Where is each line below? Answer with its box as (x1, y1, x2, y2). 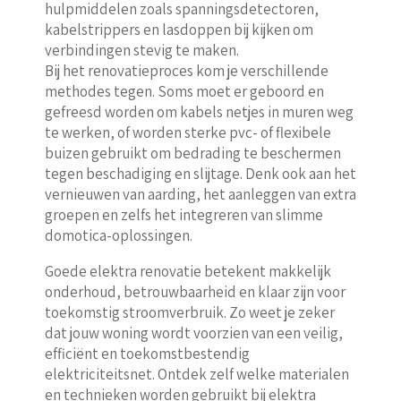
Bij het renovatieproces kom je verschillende (44, 60, 328, 81)
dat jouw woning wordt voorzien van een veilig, (44, 322, 343, 343)
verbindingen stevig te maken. (44, 39, 239, 60)
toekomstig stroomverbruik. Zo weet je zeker (44, 302, 335, 322)
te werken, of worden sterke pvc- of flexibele (44, 122, 331, 142)
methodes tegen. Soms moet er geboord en (44, 81, 324, 101)
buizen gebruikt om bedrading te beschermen (44, 142, 341, 163)
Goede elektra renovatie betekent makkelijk (44, 260, 331, 281)
